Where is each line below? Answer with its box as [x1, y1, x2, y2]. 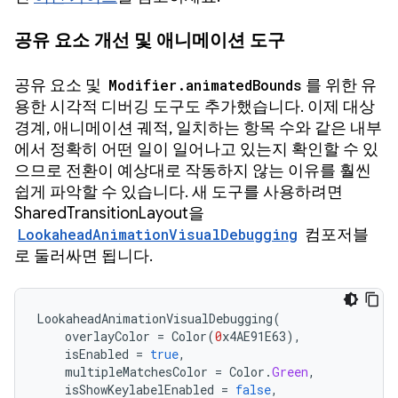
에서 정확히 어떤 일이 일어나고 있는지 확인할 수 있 [14, 139, 378, 160]
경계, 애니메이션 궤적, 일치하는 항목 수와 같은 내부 [14, 118, 382, 139]
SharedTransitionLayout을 [14, 203, 204, 224]
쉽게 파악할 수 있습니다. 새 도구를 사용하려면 [14, 182, 343, 203]
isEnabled [65, 346, 129, 363]
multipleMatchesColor [65, 363, 208, 381]
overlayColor [65, 328, 150, 346]
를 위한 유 [306, 76, 377, 96]
